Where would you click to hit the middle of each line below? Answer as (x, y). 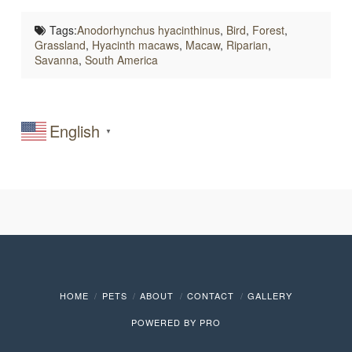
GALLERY (270, 296)
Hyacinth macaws (136, 44)
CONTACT (211, 296)
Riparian (247, 44)
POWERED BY (165, 323)
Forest (268, 29)
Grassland (60, 44)
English (74, 130)
